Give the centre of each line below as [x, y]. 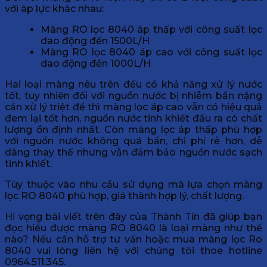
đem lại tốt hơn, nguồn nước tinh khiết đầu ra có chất [133, 118]
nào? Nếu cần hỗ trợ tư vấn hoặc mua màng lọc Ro [133, 239]
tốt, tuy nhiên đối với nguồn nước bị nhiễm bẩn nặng [133, 95]
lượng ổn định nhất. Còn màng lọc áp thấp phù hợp [133, 129]
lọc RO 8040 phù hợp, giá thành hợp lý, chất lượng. [124, 195]
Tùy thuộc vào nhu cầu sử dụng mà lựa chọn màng [133, 184]
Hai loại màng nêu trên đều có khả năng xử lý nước [133, 84]
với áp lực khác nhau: [54, 8]
